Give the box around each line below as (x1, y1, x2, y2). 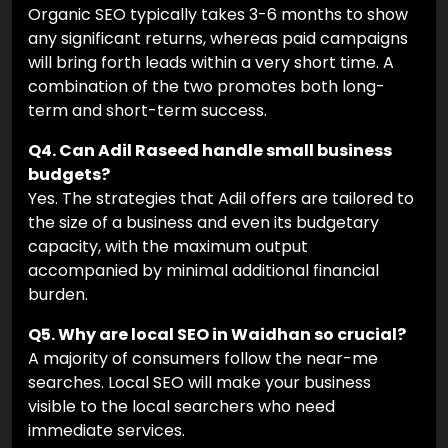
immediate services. (28, 419, 185, 443)
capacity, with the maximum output (28, 235, 308, 259)
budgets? (28, 163, 110, 187)
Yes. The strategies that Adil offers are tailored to (28, 187, 414, 211)
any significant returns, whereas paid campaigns (28, 27, 408, 51)
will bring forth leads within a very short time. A (28, 51, 394, 75)
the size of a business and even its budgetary (28, 211, 379, 235)
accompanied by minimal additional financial (28, 259, 379, 283)
